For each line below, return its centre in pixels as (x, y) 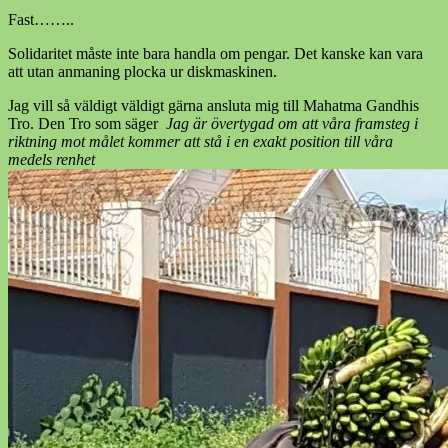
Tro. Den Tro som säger (87, 123)
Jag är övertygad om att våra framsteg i (292, 123)
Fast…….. (41, 19)
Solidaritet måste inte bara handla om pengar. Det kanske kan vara (215, 53)
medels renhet (51, 159)
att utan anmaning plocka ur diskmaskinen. (142, 71)
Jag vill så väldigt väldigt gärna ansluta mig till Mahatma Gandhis (213, 105)
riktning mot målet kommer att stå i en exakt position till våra (200, 141)
